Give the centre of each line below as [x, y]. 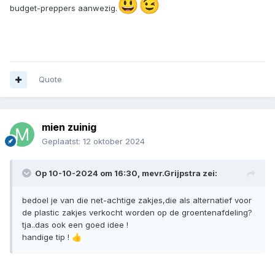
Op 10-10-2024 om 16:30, [88, 173]
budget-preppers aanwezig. [64, 8]
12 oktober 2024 [114, 141]
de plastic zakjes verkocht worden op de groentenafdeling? [137, 213]
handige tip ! [47, 237]
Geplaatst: [62, 141]
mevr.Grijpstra [171, 173]
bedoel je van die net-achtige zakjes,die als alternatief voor [137, 200]
